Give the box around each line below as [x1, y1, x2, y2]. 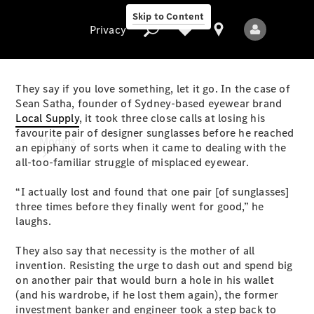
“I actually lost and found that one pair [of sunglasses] [15, 184, 289, 199]
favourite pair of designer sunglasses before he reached [15, 125, 294, 140]
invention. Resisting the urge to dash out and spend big [15, 258, 293, 273]
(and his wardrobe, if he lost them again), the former [15, 287, 279, 302]
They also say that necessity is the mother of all [15, 243, 255, 258]
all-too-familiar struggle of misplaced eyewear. [15, 155, 249, 170]
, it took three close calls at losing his [78, 111, 266, 125]
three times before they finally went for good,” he [15, 199, 264, 214]
